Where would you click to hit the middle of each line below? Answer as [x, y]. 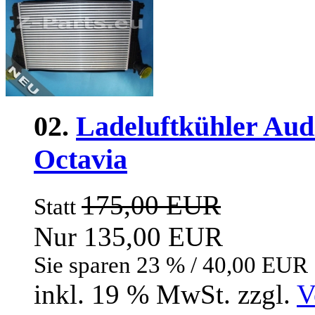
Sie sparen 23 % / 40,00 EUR [171, 265]
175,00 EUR [151, 205]
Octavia [81, 159]
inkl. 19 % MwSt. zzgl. [165, 294]
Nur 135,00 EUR [128, 236]
